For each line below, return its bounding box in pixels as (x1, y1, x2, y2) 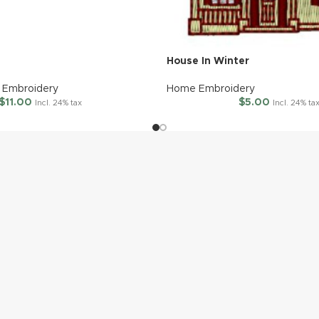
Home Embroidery (167, 84, 255, 94)
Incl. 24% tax (34, 99, 82, 107)
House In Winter (167, 56, 249, 66)
